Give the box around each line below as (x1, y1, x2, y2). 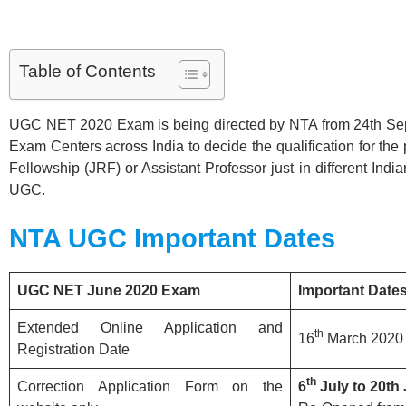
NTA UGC (9, 223, 127, 253)
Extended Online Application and (17, 319, 283, 335)
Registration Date (17, 341, 130, 357)
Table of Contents (19, 61, 156, 81)
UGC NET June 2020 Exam (17, 282, 200, 298)
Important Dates (134, 223, 335, 253)
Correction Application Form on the (17, 378, 283, 394)
